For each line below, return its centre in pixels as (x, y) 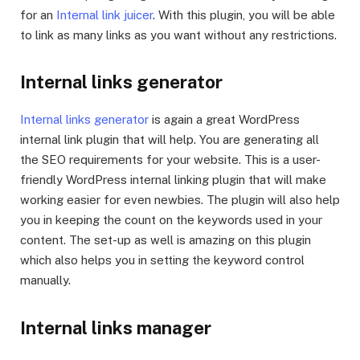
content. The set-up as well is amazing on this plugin (166, 240)
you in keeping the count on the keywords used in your (171, 220)
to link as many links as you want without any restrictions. (180, 35)
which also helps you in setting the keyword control (162, 260)
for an (38, 15)
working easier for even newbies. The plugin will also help (180, 200)
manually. (45, 280)
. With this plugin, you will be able (244, 15)
